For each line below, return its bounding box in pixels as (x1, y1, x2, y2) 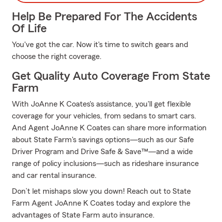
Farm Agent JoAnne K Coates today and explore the (12, 199, 190, 207)
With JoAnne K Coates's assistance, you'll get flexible (12, 100, 191, 108)
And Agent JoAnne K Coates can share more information (12, 124, 207, 132)
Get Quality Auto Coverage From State (12, 70, 210, 82)
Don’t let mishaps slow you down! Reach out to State (12, 187, 191, 195)
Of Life (12, 23, 47, 35)
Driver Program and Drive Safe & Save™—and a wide (12, 148, 193, 156)
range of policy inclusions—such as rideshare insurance (12, 160, 199, 167)
